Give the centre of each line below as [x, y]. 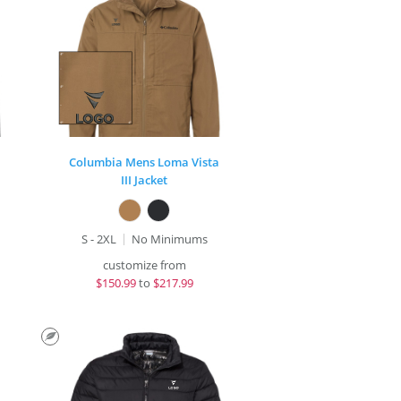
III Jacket [145, 180]
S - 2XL [98, 239]
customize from [144, 265]
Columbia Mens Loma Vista [145, 162]
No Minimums [169, 239]
